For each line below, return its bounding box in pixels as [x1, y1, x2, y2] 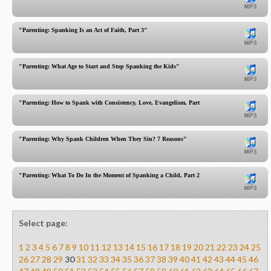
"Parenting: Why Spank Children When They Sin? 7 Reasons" [19, 135, 187, 142]
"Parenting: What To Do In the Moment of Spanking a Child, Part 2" [19, 172, 203, 178]
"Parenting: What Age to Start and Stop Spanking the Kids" [19, 63, 180, 70]
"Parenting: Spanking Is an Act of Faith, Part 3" [19, 27, 148, 33]
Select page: [19, 218, 68, 228]
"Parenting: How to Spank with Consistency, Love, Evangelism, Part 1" [19, 99, 208, 106]
